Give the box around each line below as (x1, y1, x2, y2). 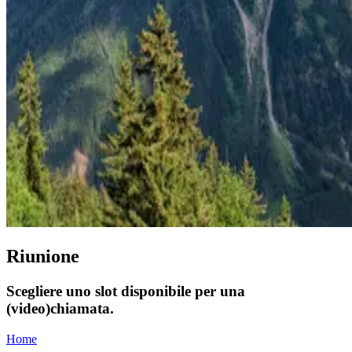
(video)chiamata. (6, 299, 114, 317)
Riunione (6, 245, 79, 266)
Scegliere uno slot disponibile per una (6, 282, 245, 299)
